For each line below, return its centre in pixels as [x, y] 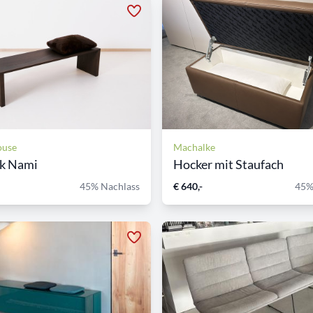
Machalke [194, 147]
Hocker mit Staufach [228, 164]
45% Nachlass [110, 186]
